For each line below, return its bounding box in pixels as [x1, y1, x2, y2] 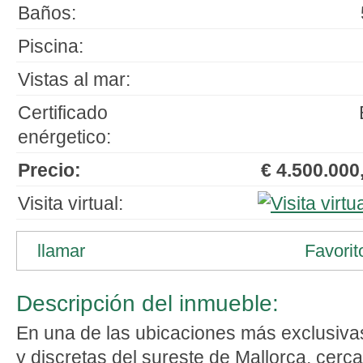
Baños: [18, 2, 76, 23]
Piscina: [18, 36, 83, 57]
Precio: [18, 160, 81, 181]
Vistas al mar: [18, 69, 130, 90]
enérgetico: [18, 126, 111, 147]
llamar [37, 241, 85, 261]
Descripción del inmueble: [16, 291, 279, 316]
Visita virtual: [18, 193, 123, 214]
